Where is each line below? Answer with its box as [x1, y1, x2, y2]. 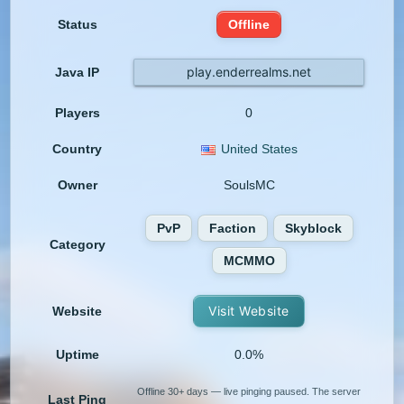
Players [54, 106, 100, 121]
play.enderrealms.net [187, 64, 312, 80]
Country [52, 142, 103, 157]
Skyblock [284, 221, 342, 236]
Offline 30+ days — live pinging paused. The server [137, 386, 362, 398]
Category [49, 237, 106, 252]
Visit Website [208, 303, 289, 319]
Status [57, 17, 97, 32]
